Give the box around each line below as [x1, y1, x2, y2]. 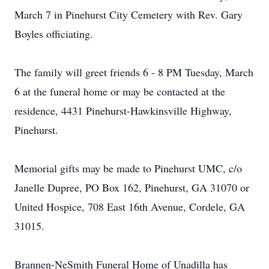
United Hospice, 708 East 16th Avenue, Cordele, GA [14, 199, 245, 214]
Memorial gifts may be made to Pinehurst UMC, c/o [14, 161, 242, 175]
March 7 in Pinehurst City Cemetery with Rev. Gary [14, 7, 243, 22]
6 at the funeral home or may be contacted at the [14, 84, 225, 98]
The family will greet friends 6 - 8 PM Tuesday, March [14, 65, 253, 79]
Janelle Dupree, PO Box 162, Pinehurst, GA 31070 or [14, 180, 249, 195]
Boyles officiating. [14, 26, 93, 41]
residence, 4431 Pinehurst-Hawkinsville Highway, [14, 103, 232, 118]
